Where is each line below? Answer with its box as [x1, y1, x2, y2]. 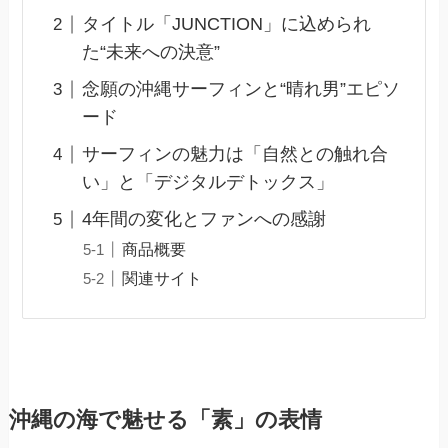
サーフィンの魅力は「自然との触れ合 [81, 144, 388, 165]
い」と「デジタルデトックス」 [81, 172, 334, 193]
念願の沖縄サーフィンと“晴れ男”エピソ [81, 79, 400, 100]
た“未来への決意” [81, 42, 220, 63]
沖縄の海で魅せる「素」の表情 [8, 407, 322, 432]
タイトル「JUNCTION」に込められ [81, 14, 371, 35]
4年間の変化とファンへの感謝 [81, 209, 326, 230]
